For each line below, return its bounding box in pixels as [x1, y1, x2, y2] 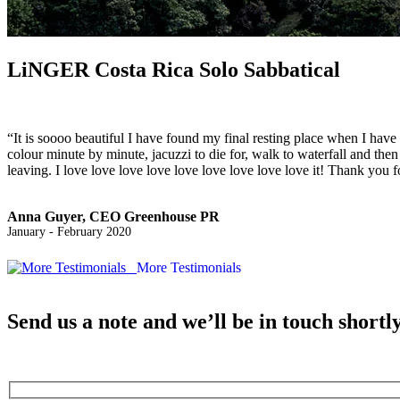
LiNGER [7, 57, 89, 81]
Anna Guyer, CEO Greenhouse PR [7, 208, 220, 224]
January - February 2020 [7, 224, 131, 238]
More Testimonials [137, 259, 241, 275]
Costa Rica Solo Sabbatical [89, 57, 340, 81]
